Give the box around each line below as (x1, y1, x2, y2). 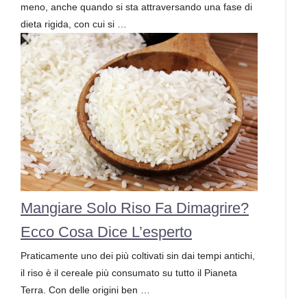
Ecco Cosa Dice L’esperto (21, 223, 192, 241)
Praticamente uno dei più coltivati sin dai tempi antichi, (21, 249, 255, 261)
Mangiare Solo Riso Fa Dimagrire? (21, 199, 249, 217)
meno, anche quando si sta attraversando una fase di (21, 1, 252, 13)
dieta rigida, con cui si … (21, 19, 127, 30)
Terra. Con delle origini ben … (21, 284, 150, 295)
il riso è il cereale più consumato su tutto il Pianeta (21, 267, 237, 278)
